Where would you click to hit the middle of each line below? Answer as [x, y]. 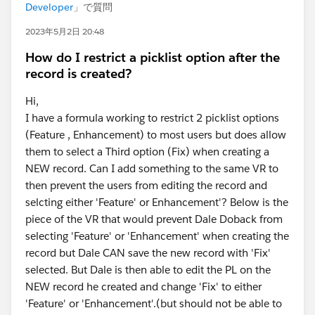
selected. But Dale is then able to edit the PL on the [148, 270]
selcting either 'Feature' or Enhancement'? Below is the [157, 202]
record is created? [78, 73]
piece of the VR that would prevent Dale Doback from [154, 219]
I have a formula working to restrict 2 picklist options [152, 118]
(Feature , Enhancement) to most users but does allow [156, 135]
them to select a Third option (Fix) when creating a [147, 152]
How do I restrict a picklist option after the [153, 57]
